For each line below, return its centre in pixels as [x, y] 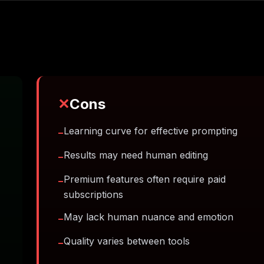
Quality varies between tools [127, 241]
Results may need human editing [136, 155]
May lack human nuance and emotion [148, 217]
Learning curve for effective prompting [151, 131]
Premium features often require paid [145, 179]
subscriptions [93, 194]
